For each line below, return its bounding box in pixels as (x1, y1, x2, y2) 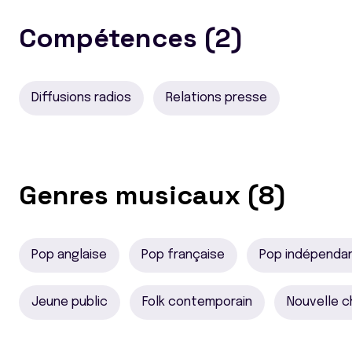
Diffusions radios (31, 91, 131, 104)
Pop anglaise (31, 248, 107, 262)
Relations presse (166, 91, 267, 104)
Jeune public (31, 295, 108, 309)
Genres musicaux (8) (19, 178, 285, 212)
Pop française (141, 248, 225, 262)
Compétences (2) (19, 21, 242, 55)
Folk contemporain (142, 295, 252, 309)
